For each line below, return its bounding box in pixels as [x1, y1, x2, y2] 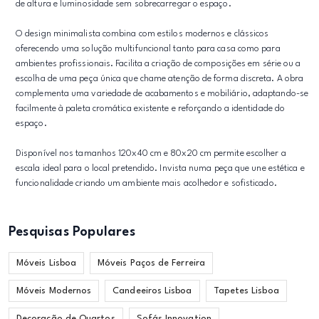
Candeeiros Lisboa [113, 286, 192, 296]
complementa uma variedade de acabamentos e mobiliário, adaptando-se [16, 89, 309, 98]
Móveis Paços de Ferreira [98, 258, 205, 268]
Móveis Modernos [16, 286, 92, 296]
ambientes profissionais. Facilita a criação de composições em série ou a [16, 59, 301, 68]
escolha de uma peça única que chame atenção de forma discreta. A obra [16, 74, 304, 83]
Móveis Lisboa [16, 258, 77, 268]
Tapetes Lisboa [213, 286, 279, 296]
